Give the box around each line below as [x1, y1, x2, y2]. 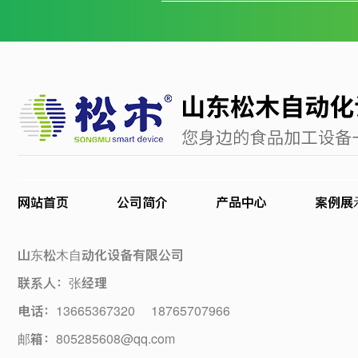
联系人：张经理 [18, 273, 107, 292]
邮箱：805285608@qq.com [18, 329, 175, 348]
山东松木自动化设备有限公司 [18, 245, 184, 264]
